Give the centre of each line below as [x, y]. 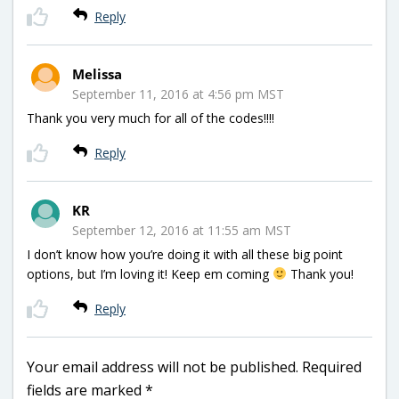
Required [332, 366]
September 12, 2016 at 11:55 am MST [182, 230]
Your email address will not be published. [163, 366]
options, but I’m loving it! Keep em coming [150, 273]
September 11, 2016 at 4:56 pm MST [178, 94]
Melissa [97, 73]
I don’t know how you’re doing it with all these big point [185, 254]
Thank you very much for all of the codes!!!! [151, 118]
